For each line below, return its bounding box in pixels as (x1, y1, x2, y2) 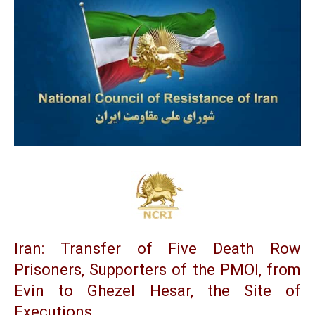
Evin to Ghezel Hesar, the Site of (14, 282, 301, 300)
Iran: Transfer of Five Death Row (14, 240, 301, 258)
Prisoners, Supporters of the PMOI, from (14, 261, 301, 279)
